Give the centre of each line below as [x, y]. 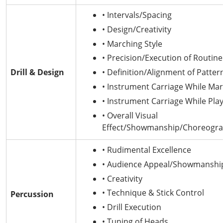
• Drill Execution [132, 207]
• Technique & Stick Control [153, 193]
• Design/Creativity [137, 29]
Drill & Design [37, 72]
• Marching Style [132, 44]
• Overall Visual [130, 115]
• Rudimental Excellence [147, 150]
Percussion [32, 194]
